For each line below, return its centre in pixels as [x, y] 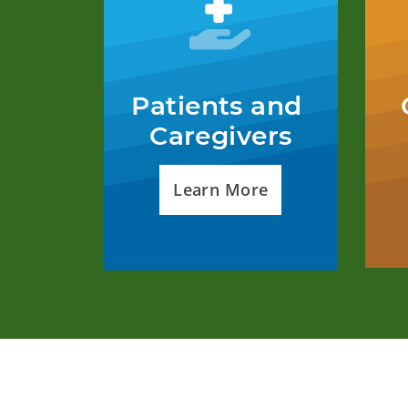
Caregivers [221, 136]
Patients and [217, 106]
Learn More [221, 189]
